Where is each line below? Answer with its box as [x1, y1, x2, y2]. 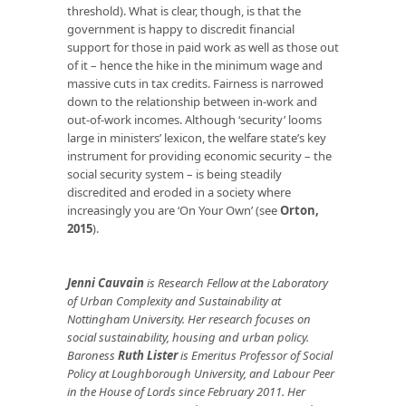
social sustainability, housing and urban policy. [67, 329, 309, 346]
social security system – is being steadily [67, 166, 282, 183]
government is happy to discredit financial [67, 21, 295, 38]
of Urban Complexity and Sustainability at [67, 293, 281, 310]
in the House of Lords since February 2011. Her [67, 383, 305, 401]
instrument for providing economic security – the [67, 148, 332, 165]
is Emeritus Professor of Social [178, 347, 333, 364]
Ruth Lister [118, 347, 178, 364]
